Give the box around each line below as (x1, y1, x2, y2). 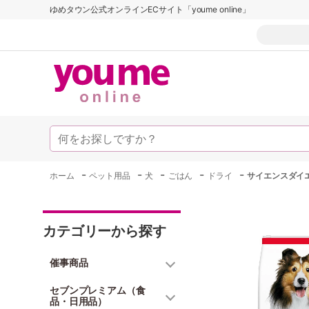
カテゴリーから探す (43, 223, 166, 239)
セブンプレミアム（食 (50, 284, 146, 296)
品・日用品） (50, 295, 108, 307)
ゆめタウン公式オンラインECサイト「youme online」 (50, 4, 251, 14)
